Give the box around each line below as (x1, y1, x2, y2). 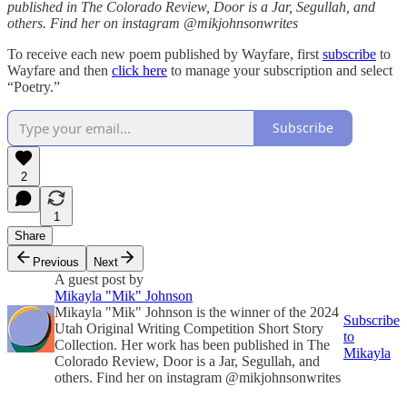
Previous (33, 254, 79, 269)
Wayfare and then (7, 62, 112, 78)
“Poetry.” (7, 78, 60, 94)
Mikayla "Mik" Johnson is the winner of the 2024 (55, 303, 339, 320)
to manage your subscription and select (167, 62, 392, 78)
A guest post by (55, 271, 144, 287)
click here (112, 62, 167, 78)
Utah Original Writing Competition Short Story (55, 320, 323, 336)
